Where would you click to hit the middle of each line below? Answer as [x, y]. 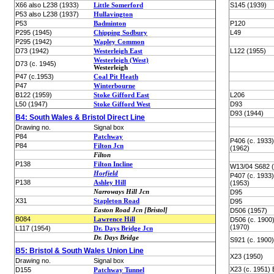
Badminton [110, 23]
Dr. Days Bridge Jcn [123, 228]
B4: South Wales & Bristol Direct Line [80, 117]
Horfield [106, 173]
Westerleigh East [118, 51]
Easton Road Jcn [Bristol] [131, 210]
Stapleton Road [117, 201]
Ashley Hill [110, 182]
